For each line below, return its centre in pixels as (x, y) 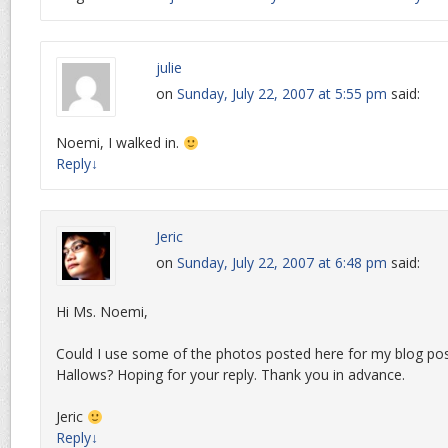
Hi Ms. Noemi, (102, 312)
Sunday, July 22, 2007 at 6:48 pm (282, 263)
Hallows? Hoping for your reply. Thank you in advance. (230, 375)
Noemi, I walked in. (119, 143)
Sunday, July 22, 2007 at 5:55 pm (282, 94)
